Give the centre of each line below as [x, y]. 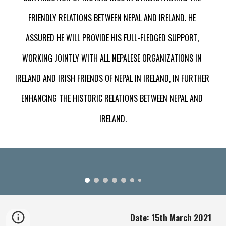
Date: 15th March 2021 [171, 217]
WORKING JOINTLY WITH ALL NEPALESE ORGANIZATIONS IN [112, 58]
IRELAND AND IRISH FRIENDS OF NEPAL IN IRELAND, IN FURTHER [112, 78]
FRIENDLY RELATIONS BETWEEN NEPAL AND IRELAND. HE [112, 18]
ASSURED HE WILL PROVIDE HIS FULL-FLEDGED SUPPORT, [112, 38]
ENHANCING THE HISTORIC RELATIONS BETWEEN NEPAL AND [112, 98]
